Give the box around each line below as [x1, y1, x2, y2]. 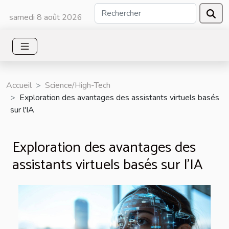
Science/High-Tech [45, 79, 110, 91]
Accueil [6, 79, 32, 91]
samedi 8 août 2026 [9, 12, 82, 23]
